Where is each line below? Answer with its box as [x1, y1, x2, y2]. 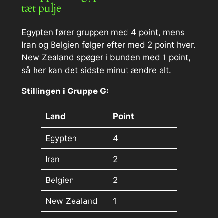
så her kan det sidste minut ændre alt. [21, 65, 171, 75]
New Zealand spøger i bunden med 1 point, [21, 53, 191, 63]
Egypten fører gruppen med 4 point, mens [21, 27, 184, 37]
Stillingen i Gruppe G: [21, 86, 109, 96]
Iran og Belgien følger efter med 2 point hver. [21, 40, 196, 50]
